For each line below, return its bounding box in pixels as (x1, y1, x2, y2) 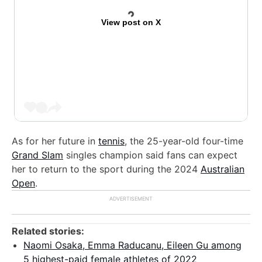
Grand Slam (12, 149, 63, 161)
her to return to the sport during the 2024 (12, 163, 201, 175)
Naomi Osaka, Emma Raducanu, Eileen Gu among (23, 239, 242, 251)
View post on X (101, 17, 161, 27)
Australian (201, 163, 244, 175)
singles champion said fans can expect (63, 149, 237, 161)
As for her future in (12, 135, 98, 147)
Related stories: (12, 225, 84, 237)
